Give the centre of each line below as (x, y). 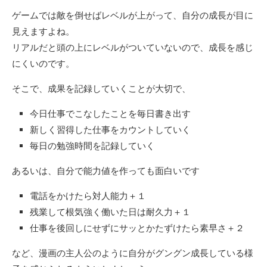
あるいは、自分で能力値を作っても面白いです (106, 171)
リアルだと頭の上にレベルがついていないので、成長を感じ (133, 48)
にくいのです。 (43, 64)
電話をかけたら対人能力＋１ (88, 196)
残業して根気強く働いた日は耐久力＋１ (110, 212)
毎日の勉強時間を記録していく (92, 146)
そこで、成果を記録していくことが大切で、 (101, 89)
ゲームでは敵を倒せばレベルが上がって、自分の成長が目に (133, 15)
